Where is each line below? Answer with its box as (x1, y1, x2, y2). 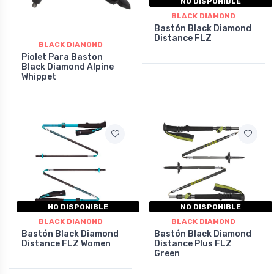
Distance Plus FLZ (154, 238, 232, 249)
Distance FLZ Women (21, 238, 111, 249)
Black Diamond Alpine (21, 62, 114, 72)
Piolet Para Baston (21, 52, 103, 62)
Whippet (21, 72, 56, 82)
